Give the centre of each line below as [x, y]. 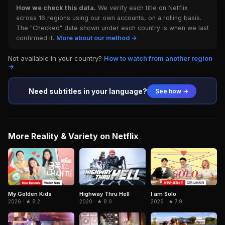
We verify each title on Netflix [142, 8]
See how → [172, 91]
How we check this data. [56, 8]
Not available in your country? [56, 58]
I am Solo [163, 194]
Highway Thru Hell [104, 194]
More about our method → [97, 38]
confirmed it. [36, 38]
